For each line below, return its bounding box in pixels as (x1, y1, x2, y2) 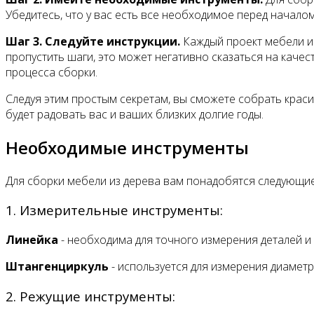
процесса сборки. (6, 64, 97, 80)
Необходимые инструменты (6, 135, 249, 159)
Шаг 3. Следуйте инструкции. (6, 33, 180, 49)
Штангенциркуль (6, 258, 109, 274)
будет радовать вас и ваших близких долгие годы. (6, 106, 264, 122)
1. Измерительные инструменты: (6, 201, 223, 219)
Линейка (6, 231, 58, 247)
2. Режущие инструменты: (6, 287, 175, 305)
